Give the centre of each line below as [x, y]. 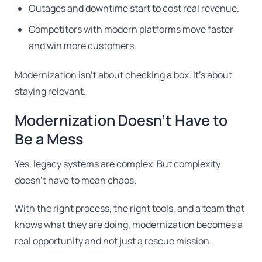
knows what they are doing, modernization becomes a [129, 224]
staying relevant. [51, 91]
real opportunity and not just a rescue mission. [113, 241]
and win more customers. [83, 46]
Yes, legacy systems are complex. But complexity [118, 163]
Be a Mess [49, 139]
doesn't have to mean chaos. [76, 180]
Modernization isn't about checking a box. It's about [124, 75]
